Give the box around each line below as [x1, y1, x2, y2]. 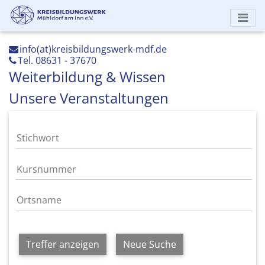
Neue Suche [123, 237, 177, 251]
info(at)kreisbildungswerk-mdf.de [20, 43, 167, 56]
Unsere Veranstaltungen [9, 88, 169, 108]
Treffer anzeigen [26, 237, 100, 251]
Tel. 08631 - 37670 [18, 54, 96, 67]
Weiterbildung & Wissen [9, 67, 166, 86]
